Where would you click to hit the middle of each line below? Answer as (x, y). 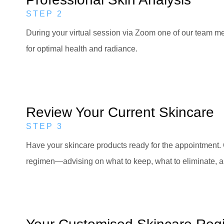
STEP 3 (44, 126)
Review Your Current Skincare (120, 112)
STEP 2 (44, 14)
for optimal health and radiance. (82, 49)
